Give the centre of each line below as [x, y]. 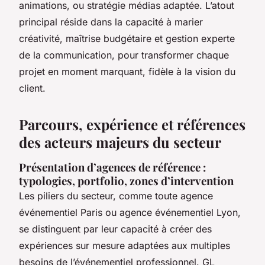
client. [32, 88]
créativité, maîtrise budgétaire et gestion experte [127, 38]
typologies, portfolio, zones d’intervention [126, 180]
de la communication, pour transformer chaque [124, 55]
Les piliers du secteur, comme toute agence [116, 195]
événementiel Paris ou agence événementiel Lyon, [130, 212]
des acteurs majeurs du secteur [120, 142]
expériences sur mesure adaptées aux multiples [125, 245]
